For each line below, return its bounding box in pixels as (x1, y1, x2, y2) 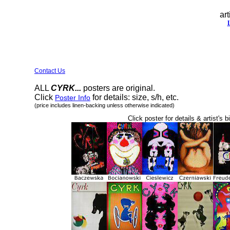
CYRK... (51, 84, 81, 92)
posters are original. (81, 84, 155, 92)
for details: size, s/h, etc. (90, 93, 179, 102)
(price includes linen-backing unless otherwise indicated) (34, 102, 175, 108)
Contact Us (34, 67, 65, 74)
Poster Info (55, 93, 90, 102)
